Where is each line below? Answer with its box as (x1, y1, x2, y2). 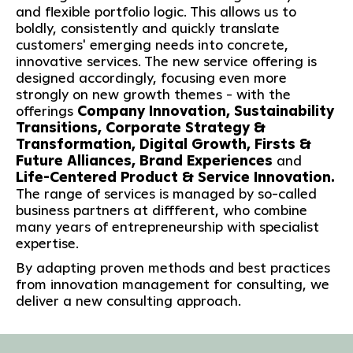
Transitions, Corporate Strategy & (15, 117, 266, 136)
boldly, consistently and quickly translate (15, 18, 280, 37)
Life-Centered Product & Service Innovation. (15, 167, 335, 186)
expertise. (15, 233, 79, 252)
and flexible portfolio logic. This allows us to (15, 2, 296, 20)
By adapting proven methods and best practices (15, 258, 330, 277)
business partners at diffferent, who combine (15, 200, 307, 219)
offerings (15, 101, 77, 120)
